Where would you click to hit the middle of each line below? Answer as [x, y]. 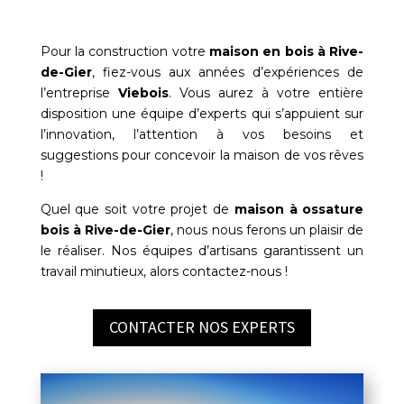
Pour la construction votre [124, 52]
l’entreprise [79, 93]
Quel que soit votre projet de [137, 210]
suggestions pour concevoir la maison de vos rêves [202, 156]
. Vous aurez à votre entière [266, 93]
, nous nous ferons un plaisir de [267, 230]
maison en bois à [267, 52]
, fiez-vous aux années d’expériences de [228, 73]
